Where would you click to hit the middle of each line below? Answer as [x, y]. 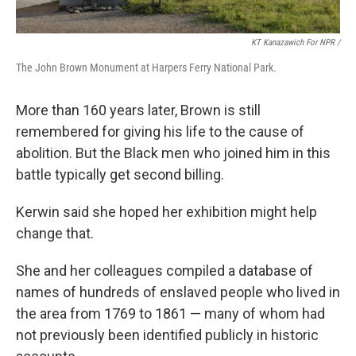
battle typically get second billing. [120, 175]
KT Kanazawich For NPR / [296, 43]
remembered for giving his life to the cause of [160, 132]
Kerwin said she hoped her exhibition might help [166, 212]
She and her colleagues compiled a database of [164, 271]
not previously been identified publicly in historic [167, 335]
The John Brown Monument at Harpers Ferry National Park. [146, 68]
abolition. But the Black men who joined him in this [173, 153]
